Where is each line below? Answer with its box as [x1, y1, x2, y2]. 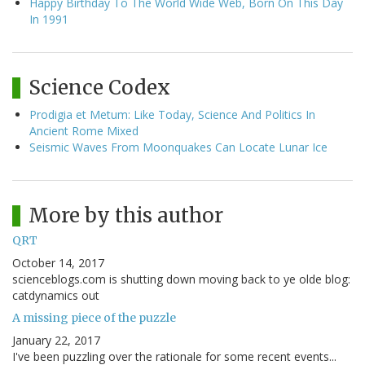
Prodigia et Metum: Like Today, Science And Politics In [29, 107, 315, 123]
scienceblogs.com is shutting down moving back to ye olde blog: [12, 271, 350, 288]
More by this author [29, 203, 223, 229]
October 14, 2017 [12, 255, 104, 271]
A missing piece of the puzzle [12, 310, 176, 326]
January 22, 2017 [12, 332, 100, 349]
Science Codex [29, 75, 170, 101]
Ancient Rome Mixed [29, 123, 139, 139]
